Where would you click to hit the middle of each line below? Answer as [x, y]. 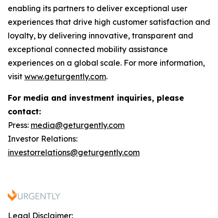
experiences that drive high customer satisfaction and [109, 22]
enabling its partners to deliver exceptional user [98, 8]
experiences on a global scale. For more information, [106, 63]
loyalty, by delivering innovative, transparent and [100, 36]
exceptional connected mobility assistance [88, 49]
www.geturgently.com [65, 76]
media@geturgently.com [78, 125]
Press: [19, 125]
